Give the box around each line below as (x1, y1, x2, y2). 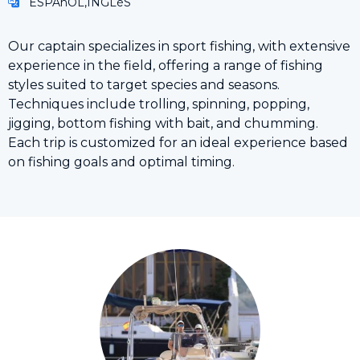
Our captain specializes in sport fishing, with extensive (8, 38, 350, 54)
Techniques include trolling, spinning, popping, (8, 96, 309, 112)
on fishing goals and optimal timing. (8, 153, 235, 170)
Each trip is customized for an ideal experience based (8, 134, 348, 150)
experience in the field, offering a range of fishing (8, 57, 323, 73)
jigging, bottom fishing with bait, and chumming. (8, 115, 318, 131)
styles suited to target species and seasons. (8, 76, 280, 92)
